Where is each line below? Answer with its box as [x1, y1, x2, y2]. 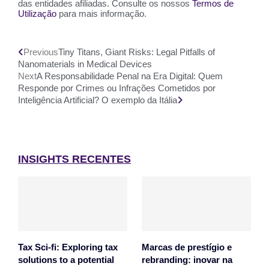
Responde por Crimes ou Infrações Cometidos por [18, 83, 216, 93]
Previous [23, 47, 58, 57]
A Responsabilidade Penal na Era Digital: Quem [37, 71, 223, 81]
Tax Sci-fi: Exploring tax [18, 242, 118, 253]
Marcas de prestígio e [141, 242, 232, 253]
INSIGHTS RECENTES [18, 153, 131, 165]
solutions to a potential [18, 255, 114, 265]
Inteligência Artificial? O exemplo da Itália [18, 95, 177, 105]
